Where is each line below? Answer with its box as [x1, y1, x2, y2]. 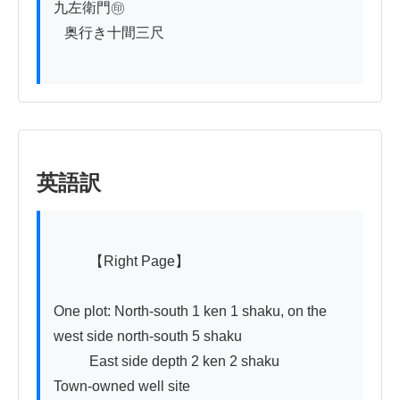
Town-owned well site [54, 378, 190, 394]
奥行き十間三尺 [54, 24, 64, 40]
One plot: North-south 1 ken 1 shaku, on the [54, 303, 327, 319]
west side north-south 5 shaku [54, 328, 242, 344]
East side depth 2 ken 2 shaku [54, 353, 89, 369]
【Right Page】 [54, 253, 89, 269]
